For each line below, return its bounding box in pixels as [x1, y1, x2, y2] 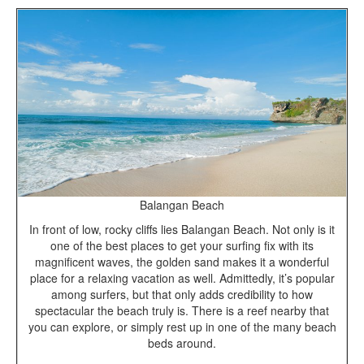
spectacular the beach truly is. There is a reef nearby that [35, 301, 329, 318]
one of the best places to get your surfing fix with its [50, 236, 314, 253]
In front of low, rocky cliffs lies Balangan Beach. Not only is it [29, 220, 335, 237]
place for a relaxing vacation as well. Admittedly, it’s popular [29, 269, 335, 286]
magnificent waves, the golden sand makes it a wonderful [35, 253, 329, 270]
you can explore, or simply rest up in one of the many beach [28, 318, 336, 335]
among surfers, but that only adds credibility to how [51, 285, 313, 302]
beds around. [148, 334, 216, 351]
